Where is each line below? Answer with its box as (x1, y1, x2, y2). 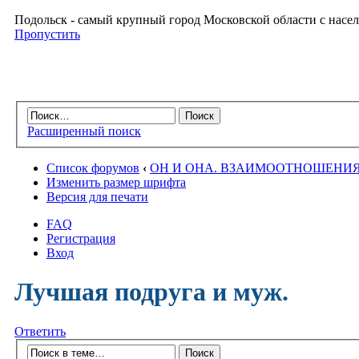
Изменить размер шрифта (46, 175, 186, 189)
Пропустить (14, 27, 80, 41)
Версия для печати (46, 189, 148, 204)
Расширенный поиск (27, 123, 141, 138)
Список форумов (46, 160, 139, 175)
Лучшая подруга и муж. (14, 277, 288, 307)
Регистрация (46, 231, 115, 245)
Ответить (14, 324, 66, 338)
